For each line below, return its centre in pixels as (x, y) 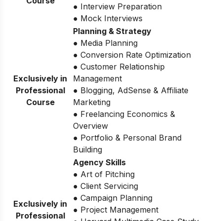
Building (88, 150)
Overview (91, 126)
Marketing (92, 102)
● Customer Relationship (119, 67)
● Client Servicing (106, 186)
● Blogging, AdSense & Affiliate (131, 91)
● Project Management (116, 210)
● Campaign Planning (113, 198)
